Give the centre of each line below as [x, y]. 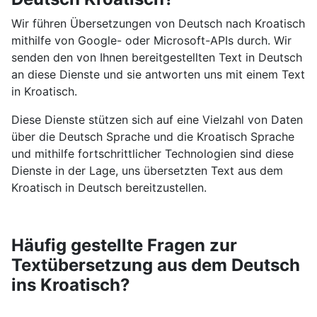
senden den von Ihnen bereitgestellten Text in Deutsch [156, 57]
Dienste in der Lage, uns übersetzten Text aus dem [147, 171]
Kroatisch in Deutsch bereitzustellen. [109, 188]
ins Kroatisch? [70, 285]
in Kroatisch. [44, 91]
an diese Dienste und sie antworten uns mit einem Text [158, 74]
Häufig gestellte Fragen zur [124, 245]
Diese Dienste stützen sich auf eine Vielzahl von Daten [157, 120]
